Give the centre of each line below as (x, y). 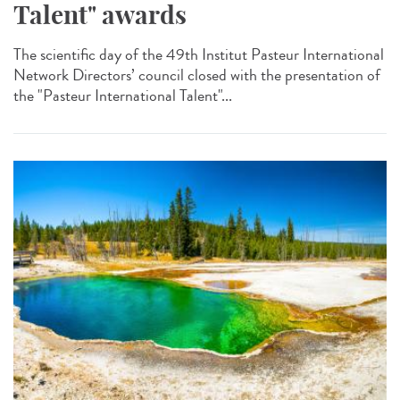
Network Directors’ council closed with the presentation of (197, 75)
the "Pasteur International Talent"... (123, 96)
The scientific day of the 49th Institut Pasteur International (199, 55)
